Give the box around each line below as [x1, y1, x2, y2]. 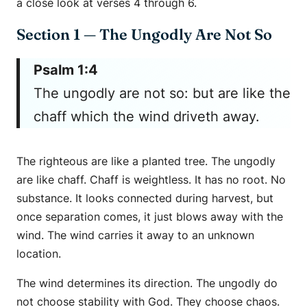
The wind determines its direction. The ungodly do [16, 276, 278, 291]
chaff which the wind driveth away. [34, 108, 260, 125]
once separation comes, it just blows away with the [16, 210, 283, 224]
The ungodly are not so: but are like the [34, 85, 291, 102]
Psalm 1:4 [34, 62, 98, 79]
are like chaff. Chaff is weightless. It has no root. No [16, 173, 286, 187]
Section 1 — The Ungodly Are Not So [16, 25, 272, 45]
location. [16, 247, 61, 261]
